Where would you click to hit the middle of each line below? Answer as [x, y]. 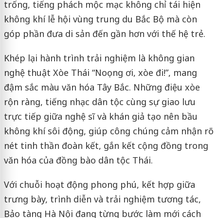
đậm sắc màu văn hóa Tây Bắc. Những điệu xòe [102, 87]
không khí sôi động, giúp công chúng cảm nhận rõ [109, 131]
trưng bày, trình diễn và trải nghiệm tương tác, [102, 199]
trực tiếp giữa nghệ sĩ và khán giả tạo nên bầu [100, 116]
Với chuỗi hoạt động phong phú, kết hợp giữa [99, 184]
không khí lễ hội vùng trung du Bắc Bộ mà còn [100, 19]
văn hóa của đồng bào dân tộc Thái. [78, 160]
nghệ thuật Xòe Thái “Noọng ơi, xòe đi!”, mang [100, 72]
